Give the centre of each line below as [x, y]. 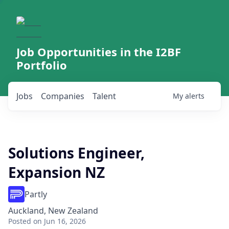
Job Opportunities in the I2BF [99, 52]
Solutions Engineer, [76, 153]
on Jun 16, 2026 [60, 221]
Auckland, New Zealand [53, 211]
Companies [63, 96]
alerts [195, 96]
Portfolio [42, 65]
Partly [36, 194]
